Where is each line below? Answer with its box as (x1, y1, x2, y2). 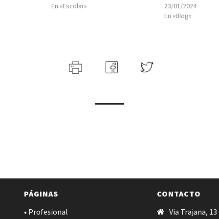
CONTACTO (157, 189, 201, 198)
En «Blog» (164, 11, 192, 20)
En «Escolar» (51, 1, 87, 10)
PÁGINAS (24, 189, 59, 198)
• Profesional (24, 207, 68, 217)
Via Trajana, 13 (169, 207, 218, 217)
